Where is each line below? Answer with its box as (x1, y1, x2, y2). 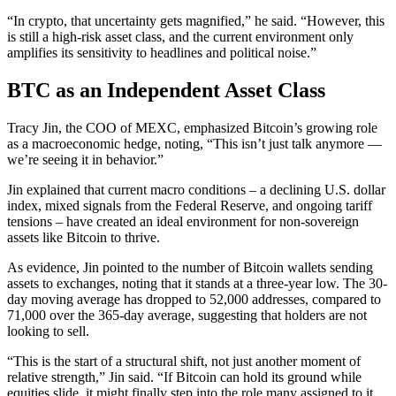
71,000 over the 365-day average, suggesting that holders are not (7, 307, 367, 323)
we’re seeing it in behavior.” (7, 151, 164, 167)
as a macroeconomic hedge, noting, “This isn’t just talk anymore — (7, 135, 382, 151)
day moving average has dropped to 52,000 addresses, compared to (7, 291, 381, 307)
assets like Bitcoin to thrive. (7, 229, 160, 245)
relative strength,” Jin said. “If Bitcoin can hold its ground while (7, 369, 362, 385)
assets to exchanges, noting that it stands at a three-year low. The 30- (7, 275, 387, 291)
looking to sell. (7, 323, 89, 339)
